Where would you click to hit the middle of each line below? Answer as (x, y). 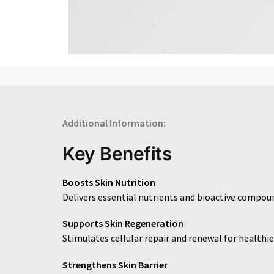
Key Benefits (117, 153)
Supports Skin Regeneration (123, 224)
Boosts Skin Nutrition (109, 182)
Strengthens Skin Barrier (115, 265)
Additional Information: (114, 123)
